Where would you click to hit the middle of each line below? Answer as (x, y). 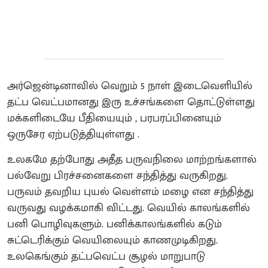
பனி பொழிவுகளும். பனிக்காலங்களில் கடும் (115, 224)
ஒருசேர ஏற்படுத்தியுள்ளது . (73, 134)
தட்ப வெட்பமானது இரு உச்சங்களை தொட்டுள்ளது (131, 102)
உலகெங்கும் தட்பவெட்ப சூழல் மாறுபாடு (106, 256)
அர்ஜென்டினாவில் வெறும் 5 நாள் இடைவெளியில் (130, 86)
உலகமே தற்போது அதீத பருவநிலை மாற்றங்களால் (132, 159)
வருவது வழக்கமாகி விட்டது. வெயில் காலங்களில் (129, 208)
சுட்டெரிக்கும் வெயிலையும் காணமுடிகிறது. (112, 240)
